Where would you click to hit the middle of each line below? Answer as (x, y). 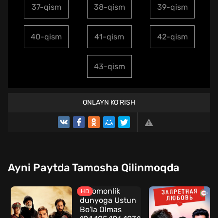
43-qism (109, 66)
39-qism (172, 7)
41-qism (109, 36)
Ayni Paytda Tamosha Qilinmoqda (94, 167)
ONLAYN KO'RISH (109, 102)
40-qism (46, 36)
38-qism (109, 7)
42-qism (172, 36)
